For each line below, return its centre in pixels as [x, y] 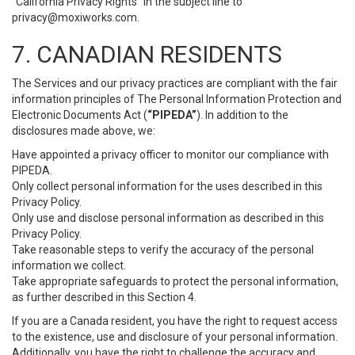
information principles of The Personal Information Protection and [177, 99]
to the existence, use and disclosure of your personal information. [175, 337]
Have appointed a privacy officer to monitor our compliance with [170, 155]
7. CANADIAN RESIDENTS [147, 54]
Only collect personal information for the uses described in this [167, 186]
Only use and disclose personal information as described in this [168, 218]
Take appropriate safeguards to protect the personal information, [175, 281]
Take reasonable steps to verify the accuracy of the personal [163, 250]
